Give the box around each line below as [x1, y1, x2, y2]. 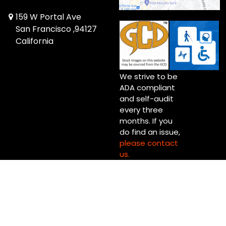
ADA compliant [120, 82, 175, 93]
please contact [120, 138, 178, 149]
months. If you [120, 116, 173, 127]
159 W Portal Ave [16, 11, 81, 23]
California [16, 35, 53, 47]
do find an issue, [120, 127, 180, 138]
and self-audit [120, 93, 174, 104]
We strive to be [120, 71, 178, 82]
